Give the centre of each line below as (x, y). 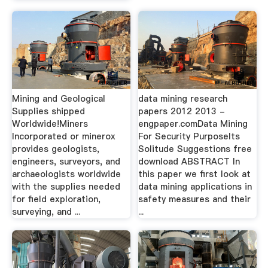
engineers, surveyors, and (66, 162)
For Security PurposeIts (189, 136)
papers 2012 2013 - (182, 111)
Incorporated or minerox (63, 136)
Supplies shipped (48, 111)
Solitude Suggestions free (195, 149)
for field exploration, (56, 199)
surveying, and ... (46, 212)
